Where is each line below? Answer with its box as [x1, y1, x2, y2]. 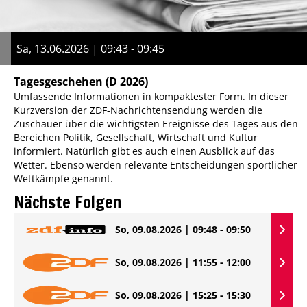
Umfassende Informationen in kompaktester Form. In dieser [14, 89, 288, 103]
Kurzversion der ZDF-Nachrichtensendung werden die [14, 103, 262, 116]
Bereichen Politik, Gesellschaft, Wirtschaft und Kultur [14, 130, 258, 144]
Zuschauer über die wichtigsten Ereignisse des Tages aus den [14, 116, 298, 130]
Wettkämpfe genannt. [14, 171, 113, 185]
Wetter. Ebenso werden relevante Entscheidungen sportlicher [14, 158, 297, 171]
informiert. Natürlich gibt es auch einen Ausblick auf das [14, 144, 275, 158]
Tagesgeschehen [14, 73, 103, 89]
